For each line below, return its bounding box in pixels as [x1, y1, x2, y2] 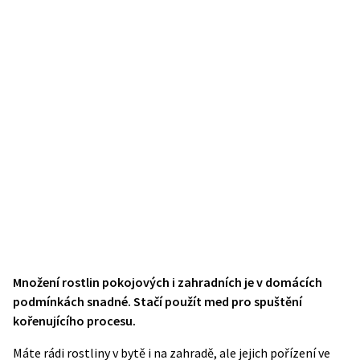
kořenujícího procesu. [13, 313, 136, 329]
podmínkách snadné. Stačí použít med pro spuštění [13, 293, 302, 309]
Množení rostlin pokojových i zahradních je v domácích [13, 274, 322, 290]
